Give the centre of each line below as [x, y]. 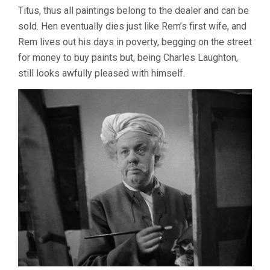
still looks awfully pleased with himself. [102, 73]
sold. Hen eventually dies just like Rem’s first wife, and [132, 26]
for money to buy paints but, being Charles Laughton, [128, 57]
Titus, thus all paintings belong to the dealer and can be [133, 10]
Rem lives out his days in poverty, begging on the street [135, 42]
